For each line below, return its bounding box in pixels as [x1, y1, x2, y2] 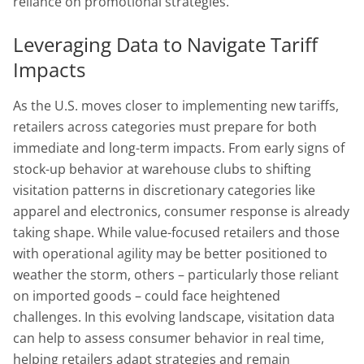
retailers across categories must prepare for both [13, 117, 317, 136]
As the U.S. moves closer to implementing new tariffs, [13, 96, 339, 115]
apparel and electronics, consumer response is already [13, 201, 349, 220]
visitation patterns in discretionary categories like [13, 180, 315, 199]
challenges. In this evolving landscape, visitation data [13, 307, 335, 326]
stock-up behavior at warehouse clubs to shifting [13, 159, 311, 178]
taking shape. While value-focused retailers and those [13, 223, 340, 241]
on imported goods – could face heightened [13, 286, 280, 305]
